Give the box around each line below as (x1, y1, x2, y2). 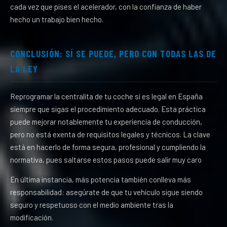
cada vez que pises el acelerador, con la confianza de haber (10, 2, 202, 11)
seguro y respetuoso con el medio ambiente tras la (10, 200, 173, 209)
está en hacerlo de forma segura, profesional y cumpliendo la (10, 142, 206, 152)
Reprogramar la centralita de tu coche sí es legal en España (10, 92, 203, 101)
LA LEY (10, 63, 38, 74)
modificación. (10, 213, 53, 222)
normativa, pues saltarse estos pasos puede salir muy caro (10, 155, 202, 164)
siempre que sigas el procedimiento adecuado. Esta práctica (10, 104, 206, 113)
